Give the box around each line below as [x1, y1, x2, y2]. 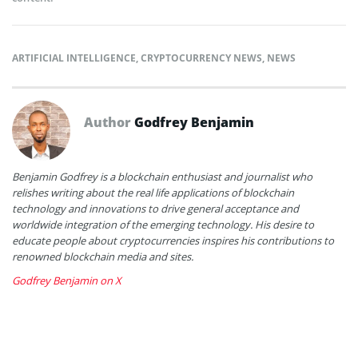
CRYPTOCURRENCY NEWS [141, 50, 262, 65]
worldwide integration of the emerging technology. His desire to [12, 217, 314, 232]
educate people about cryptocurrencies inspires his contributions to [12, 233, 334, 248]
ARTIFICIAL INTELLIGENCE [12, 50, 136, 65]
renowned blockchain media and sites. [12, 249, 193, 264]
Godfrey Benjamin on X [12, 272, 121, 288]
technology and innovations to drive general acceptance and [12, 201, 299, 216]
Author [84, 113, 134, 131]
